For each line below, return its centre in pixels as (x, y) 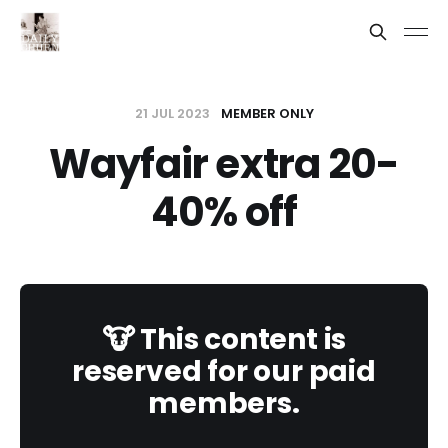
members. (224, 403)
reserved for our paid (224, 371)
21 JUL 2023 (173, 113)
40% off (224, 212)
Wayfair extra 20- (224, 164)
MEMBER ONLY (267, 113)
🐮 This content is (224, 339)
